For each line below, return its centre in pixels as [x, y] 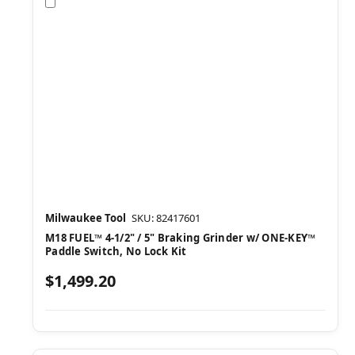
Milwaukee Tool [86, 218]
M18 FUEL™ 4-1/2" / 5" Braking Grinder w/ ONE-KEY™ [181, 237]
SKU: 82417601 [166, 218]
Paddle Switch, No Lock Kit [116, 251]
